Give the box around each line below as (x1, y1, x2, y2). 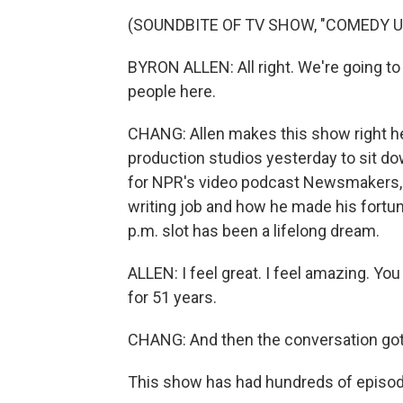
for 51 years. (128, 288, 217, 307)
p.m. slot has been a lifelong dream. (128, 221, 380, 240)
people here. (128, 82, 216, 101)
